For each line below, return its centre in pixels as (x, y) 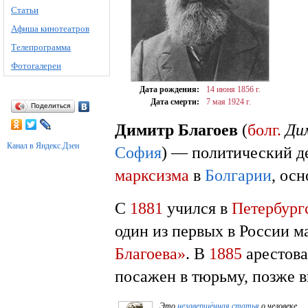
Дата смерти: (175, 102)
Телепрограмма (41, 47)
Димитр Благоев (176, 130)
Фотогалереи (36, 66)
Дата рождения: (169, 89)
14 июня (221, 89)
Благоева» (150, 253)
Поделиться (51, 106)
